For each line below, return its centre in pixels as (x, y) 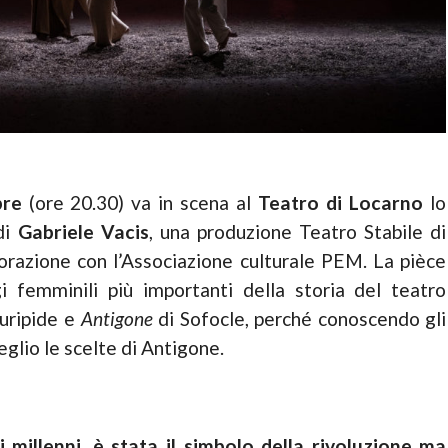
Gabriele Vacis (83, 231)
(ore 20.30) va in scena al (140, 202)
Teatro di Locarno (341, 202)
